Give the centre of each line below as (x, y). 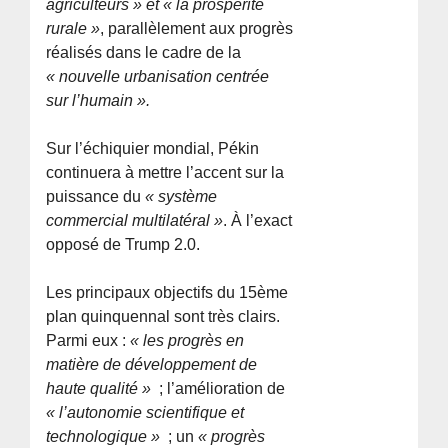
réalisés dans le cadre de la (144, 52)
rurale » (73, 28)
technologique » (105, 436)
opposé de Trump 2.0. (123, 244)
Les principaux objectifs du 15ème (167, 292)
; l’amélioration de (220, 388)
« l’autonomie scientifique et (145, 412)
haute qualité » (101, 388)
